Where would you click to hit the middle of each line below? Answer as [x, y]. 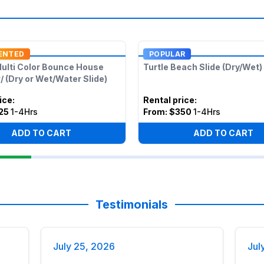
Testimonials [132, 204]
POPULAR [167, 54]
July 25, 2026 [84, 246]
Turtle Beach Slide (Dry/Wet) [203, 67]
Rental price [169, 100]
